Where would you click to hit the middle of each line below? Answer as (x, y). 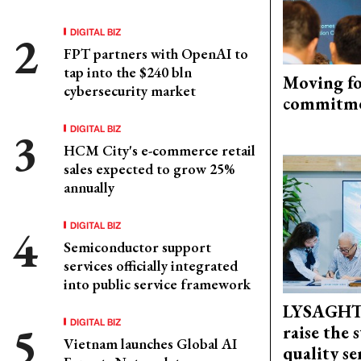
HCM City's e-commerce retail (160, 150)
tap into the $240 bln (128, 72)
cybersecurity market (130, 91)
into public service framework (157, 284)
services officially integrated (151, 266)
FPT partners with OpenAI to (156, 54)
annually (89, 187)
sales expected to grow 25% (149, 169)
